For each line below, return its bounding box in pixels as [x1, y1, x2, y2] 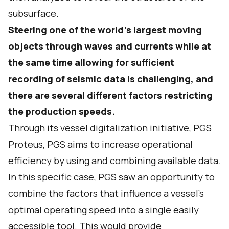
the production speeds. [8, 105, 115, 118]
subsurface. [8, 7, 59, 19]
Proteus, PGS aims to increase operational [8, 138, 193, 150]
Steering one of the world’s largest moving [8, 24, 202, 36]
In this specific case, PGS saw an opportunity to [8, 171, 215, 183]
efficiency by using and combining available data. [8, 154, 221, 167]
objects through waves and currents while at [8, 40, 211, 52]
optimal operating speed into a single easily [8, 203, 199, 216]
